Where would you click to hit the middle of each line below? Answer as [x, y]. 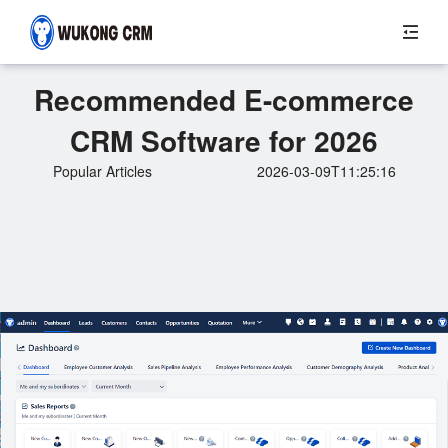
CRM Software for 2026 [224, 140]
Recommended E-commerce [224, 99]
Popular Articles [102, 171]
